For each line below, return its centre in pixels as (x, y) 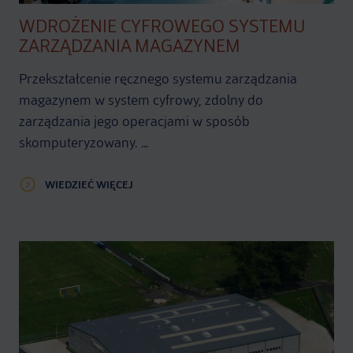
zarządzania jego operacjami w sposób (134, 121)
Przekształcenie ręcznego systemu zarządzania (158, 78)
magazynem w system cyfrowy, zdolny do (141, 100)
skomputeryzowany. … (84, 142)
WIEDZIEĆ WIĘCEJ (89, 184)
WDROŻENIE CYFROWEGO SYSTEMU (162, 26)
